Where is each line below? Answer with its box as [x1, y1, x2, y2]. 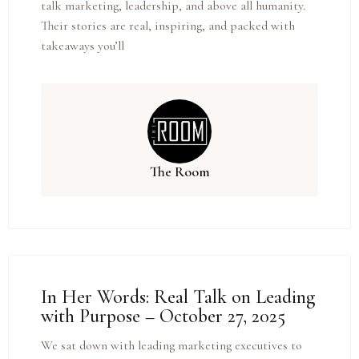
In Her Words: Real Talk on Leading [41, 284, 315, 309]
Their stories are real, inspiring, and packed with [41, 17, 295, 34]
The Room [149, 162, 210, 180]
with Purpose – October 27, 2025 [41, 304, 285, 328]
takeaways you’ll [41, 37, 124, 54]
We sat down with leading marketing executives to [41, 337, 302, 353]
